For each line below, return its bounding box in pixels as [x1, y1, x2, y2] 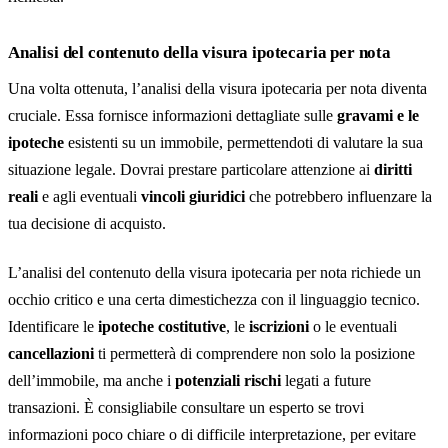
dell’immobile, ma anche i [8, 372, 175, 389]
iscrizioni [249, 318, 309, 335]
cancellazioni [8, 345, 94, 362]
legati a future [281, 372, 371, 389]
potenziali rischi [175, 372, 281, 389]
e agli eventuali [38, 188, 141, 205]
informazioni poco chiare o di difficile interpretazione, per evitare [8, 426, 416, 443]
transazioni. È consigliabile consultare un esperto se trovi [8, 399, 364, 416]
